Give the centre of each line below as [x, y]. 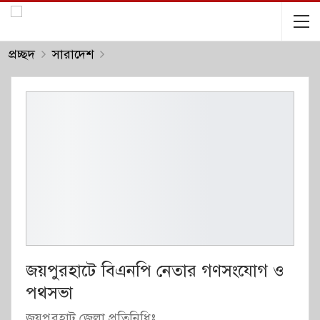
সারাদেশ [73, 54]
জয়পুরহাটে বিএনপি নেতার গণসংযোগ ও [155, 270]
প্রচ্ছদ [22, 54]
